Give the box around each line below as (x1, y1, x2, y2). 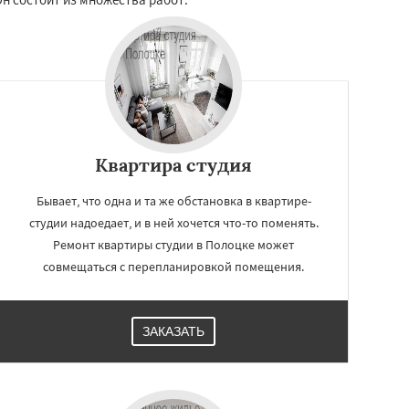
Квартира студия (95, 152, 252, 176)
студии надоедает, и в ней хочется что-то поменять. (28, 214, 319, 231)
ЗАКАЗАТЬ (142, 323, 204, 339)
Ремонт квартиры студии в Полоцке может (53, 236, 294, 253)
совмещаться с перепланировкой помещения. (43, 257, 304, 275)
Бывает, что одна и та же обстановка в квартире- (36, 192, 311, 209)
